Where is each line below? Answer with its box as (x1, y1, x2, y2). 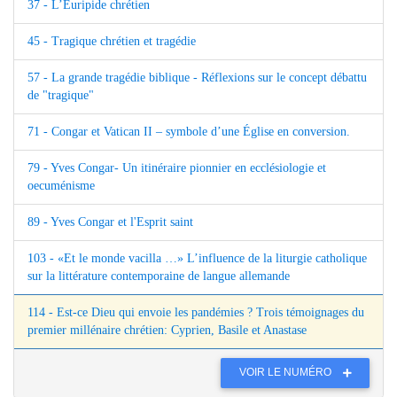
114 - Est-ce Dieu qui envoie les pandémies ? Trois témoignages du (27, 305, 364, 319)
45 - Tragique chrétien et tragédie (27, 34, 196, 48)
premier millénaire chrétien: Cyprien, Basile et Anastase (27, 323, 307, 337)
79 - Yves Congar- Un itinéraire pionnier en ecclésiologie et (27, 160, 326, 175)
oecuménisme (27, 178, 95, 192)
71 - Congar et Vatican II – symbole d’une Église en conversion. (27, 124, 350, 138)
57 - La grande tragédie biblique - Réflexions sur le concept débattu (27, 70, 367, 84)
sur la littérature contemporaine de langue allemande (27, 269, 290, 283)
